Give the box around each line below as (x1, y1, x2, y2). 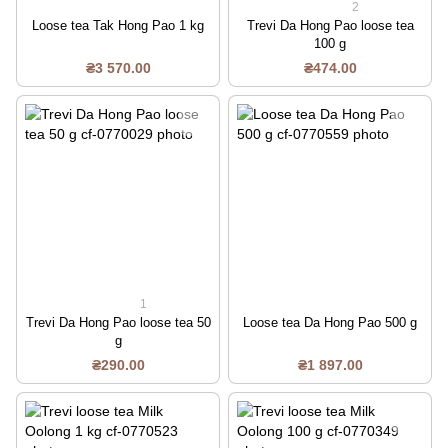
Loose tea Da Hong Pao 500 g (243, 315, 417, 331)
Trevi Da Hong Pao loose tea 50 (25, 315, 211, 331)
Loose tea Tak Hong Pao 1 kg (32, 18, 204, 33)
